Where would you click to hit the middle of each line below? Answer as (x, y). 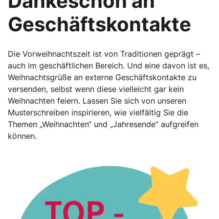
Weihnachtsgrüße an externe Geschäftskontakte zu (102, 77)
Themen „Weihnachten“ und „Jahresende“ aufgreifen (103, 124)
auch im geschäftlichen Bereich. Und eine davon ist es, (109, 66)
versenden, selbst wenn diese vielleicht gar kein (96, 89)
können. (22, 136)
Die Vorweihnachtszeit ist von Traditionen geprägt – (104, 54)
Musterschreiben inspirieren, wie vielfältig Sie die (98, 112)
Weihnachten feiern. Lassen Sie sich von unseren (97, 101)
